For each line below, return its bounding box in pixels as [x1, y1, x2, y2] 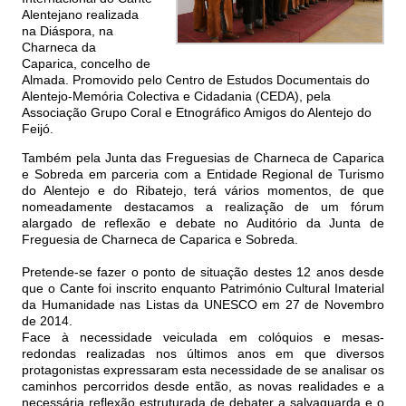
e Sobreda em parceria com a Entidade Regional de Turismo [22, 167, 384, 182]
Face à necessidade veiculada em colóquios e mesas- [22, 330, 384, 345]
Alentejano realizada [22, 7, 139, 23]
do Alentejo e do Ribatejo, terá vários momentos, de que [22, 183, 384, 198]
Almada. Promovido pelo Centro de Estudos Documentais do [22, 72, 370, 88]
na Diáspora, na [22, 24, 113, 39]
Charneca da [22, 40, 96, 55]
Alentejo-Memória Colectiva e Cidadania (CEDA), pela [22, 89, 331, 104]
